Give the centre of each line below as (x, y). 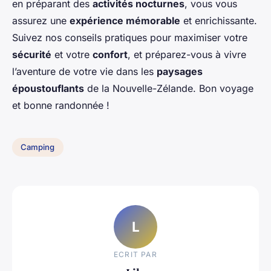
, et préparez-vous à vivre (187, 54)
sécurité (32, 54)
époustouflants (48, 88)
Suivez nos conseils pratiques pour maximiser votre (130, 37)
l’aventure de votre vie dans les (84, 71)
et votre (72, 54)
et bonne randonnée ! (61, 105)
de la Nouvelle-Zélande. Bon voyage (169, 88)
